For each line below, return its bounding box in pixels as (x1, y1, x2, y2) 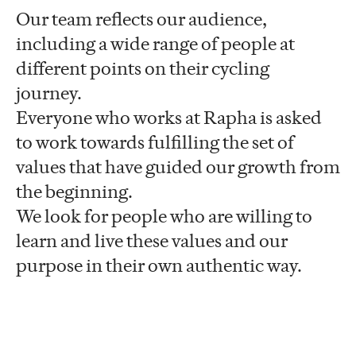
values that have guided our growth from (16, 156, 340, 178)
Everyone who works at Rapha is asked (16, 106, 322, 129)
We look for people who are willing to (16, 205, 312, 227)
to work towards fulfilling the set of (16, 131, 294, 153)
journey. (16, 82, 85, 104)
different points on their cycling (16, 57, 269, 79)
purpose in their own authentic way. (16, 254, 305, 277)
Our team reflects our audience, (16, 8, 267, 30)
